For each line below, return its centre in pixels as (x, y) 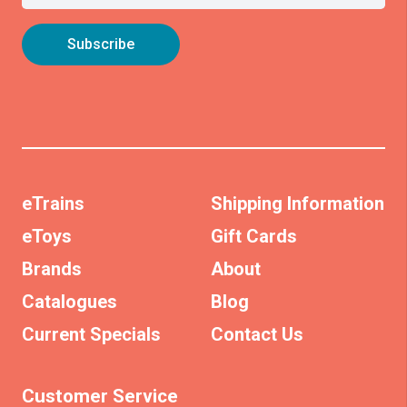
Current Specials (91, 335)
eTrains (53, 204)
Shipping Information (298, 204)
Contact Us (257, 335)
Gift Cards (254, 237)
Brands (52, 269)
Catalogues (69, 302)
